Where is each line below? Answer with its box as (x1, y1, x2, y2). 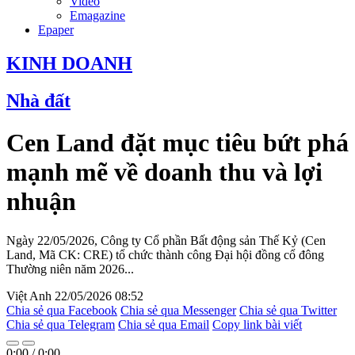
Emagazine (70, 9, 125, 22)
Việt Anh (6, 288, 55, 303)
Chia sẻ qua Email (118, 317, 209, 331)
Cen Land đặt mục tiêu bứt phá (6, 128, 349, 158)
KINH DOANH (6, 52, 132, 74)
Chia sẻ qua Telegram (6, 317, 115, 331)
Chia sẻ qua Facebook (6, 303, 117, 317)
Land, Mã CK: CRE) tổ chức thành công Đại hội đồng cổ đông (6, 247, 324, 261)
